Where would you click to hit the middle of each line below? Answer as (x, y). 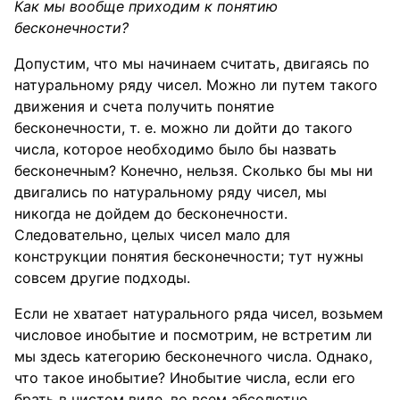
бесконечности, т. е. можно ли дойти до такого (183, 128)
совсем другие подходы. (102, 278)
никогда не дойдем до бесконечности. (151, 213)
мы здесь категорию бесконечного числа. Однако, (193, 356)
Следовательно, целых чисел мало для (152, 235)
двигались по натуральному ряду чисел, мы (171, 192)
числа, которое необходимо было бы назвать (175, 149)
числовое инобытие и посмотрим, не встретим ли (193, 335)
